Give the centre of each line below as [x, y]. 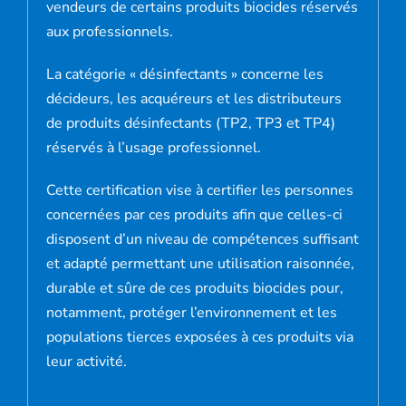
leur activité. [87, 361]
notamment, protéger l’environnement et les [192, 312]
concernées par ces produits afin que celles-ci [194, 214]
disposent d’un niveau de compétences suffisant [203, 239]
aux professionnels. [110, 31]
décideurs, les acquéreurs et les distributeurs [194, 98]
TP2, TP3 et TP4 [276, 123]
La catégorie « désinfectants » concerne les [185, 74]
